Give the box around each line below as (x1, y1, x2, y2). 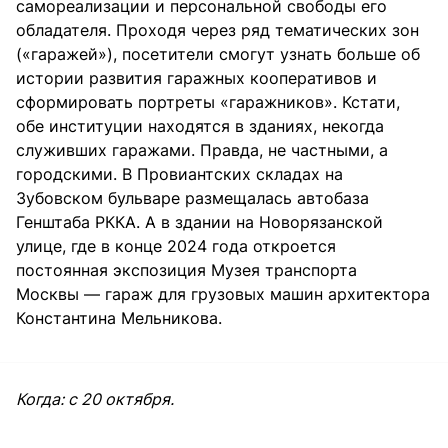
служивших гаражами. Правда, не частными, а (16, 140, 388, 161)
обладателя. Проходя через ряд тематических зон (16, 20, 419, 41)
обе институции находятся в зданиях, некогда (16, 116, 384, 137)
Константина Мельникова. (16, 308, 227, 329)
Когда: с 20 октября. (16, 389, 174, 410)
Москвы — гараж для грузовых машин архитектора (16, 284, 430, 305)
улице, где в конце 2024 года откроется (16, 236, 336, 257)
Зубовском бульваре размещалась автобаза (16, 188, 369, 209)
